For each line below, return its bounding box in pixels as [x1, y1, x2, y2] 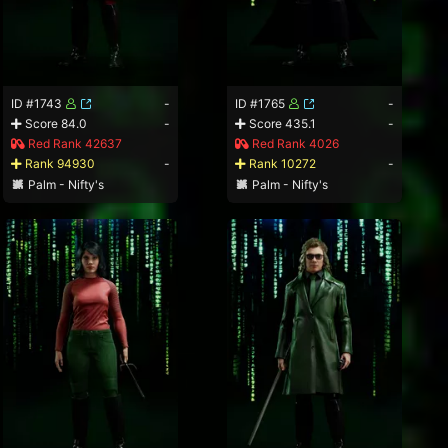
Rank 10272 [246, 155, 317, 171]
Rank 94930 [22, 155, 96, 171]
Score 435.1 [246, 115, 317, 131]
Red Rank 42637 [25, 135, 123, 151]
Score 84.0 [22, 115, 88, 131]
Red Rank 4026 [249, 135, 340, 151]
